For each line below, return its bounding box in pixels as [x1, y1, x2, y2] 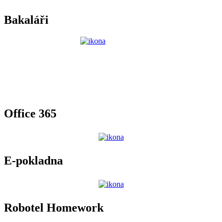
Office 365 [4, 107, 56, 120]
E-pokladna [4, 154, 63, 167]
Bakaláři [4, 13, 49, 27]
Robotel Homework [4, 201, 104, 214]
